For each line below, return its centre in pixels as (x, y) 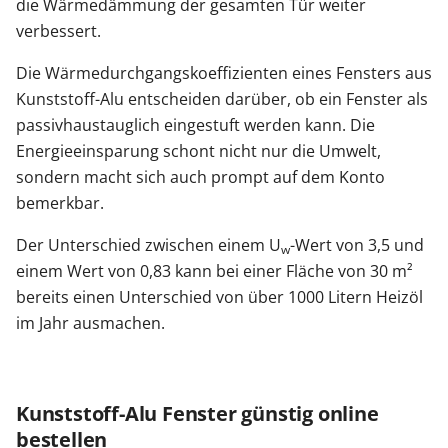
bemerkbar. (60, 203)
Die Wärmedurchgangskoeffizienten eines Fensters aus (224, 73)
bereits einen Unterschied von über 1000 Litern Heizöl (219, 297)
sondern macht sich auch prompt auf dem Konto (200, 177)
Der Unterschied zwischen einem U (148, 245)
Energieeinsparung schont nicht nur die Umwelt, (198, 151)
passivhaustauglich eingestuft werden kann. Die (195, 125)
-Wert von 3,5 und (357, 245)
